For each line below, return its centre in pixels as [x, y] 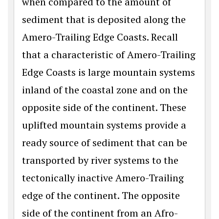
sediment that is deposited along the [104, 19]
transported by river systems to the [100, 160]
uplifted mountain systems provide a [104, 125]
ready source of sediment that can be [105, 142]
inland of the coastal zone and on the [105, 89]
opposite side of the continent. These [104, 107]
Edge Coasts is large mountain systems [109, 72]
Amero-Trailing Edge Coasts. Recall [100, 37]
